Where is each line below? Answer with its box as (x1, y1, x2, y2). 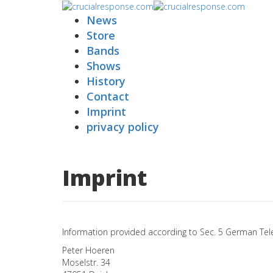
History (87, 74, 126, 89)
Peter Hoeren (62, 244, 115, 257)
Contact (87, 89, 129, 104)
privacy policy (87, 119, 159, 135)
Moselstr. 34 (62, 257, 110, 269)
